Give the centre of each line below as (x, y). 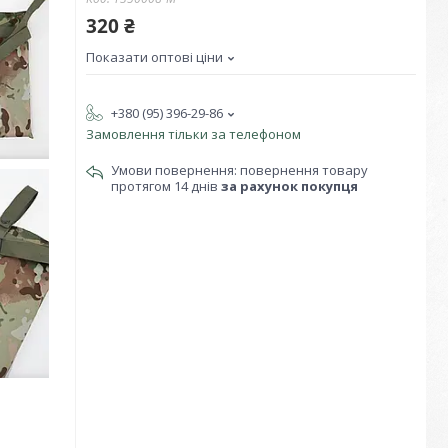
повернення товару (304, 170)
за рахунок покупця (289, 186)
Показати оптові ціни (154, 57)
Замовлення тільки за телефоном (193, 134)
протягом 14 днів (166, 186)
